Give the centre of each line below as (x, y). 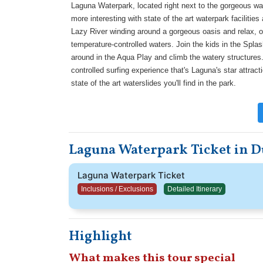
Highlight (100, 237)
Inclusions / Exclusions (117, 189)
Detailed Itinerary (195, 189)
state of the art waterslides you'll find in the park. (154, 83)
